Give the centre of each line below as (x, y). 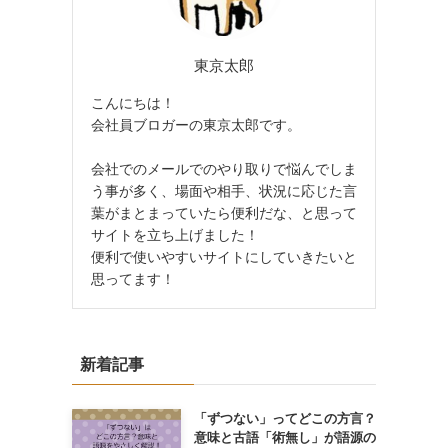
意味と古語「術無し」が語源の (284, 437)
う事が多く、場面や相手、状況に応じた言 (224, 190)
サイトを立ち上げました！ (175, 234)
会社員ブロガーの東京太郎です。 (196, 124)
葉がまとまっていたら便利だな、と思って (224, 212)
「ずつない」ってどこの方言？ (284, 418)
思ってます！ (133, 278)
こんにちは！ (133, 102)
